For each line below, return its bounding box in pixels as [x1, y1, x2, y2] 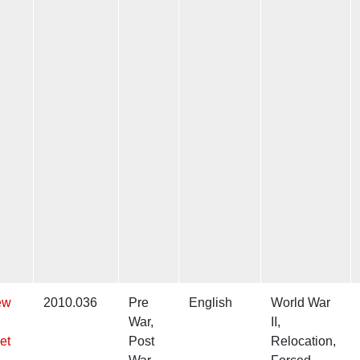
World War [271, 296, 330, 310]
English [189, 296, 232, 310]
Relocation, [271, 334, 336, 349]
